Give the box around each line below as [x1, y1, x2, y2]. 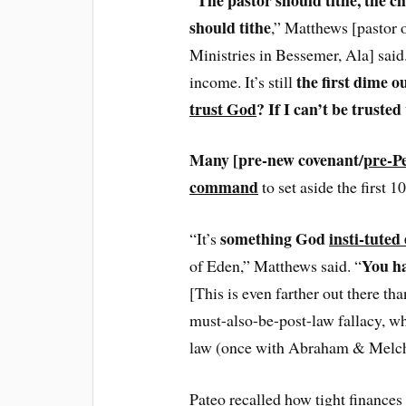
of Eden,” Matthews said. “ [189, 255, 362, 277]
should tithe [189, 14, 272, 39]
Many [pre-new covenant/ [189, 148, 364, 172]
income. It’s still [189, 70, 297, 92]
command [189, 175, 259, 199]
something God [220, 227, 330, 251]
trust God [189, 96, 257, 121]
